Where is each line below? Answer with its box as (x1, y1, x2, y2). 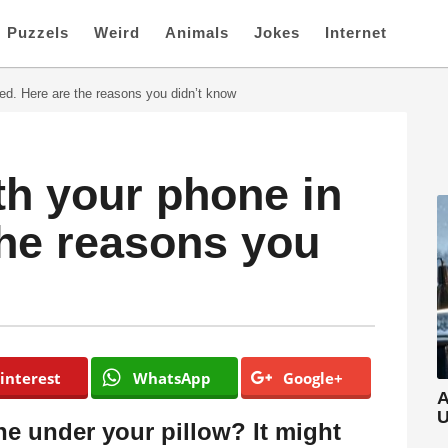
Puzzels (7, 24, 69, 42)
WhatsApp (132, 368, 211, 389)
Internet (325, 24, 387, 42)
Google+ (283, 368, 344, 389)
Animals (165, 24, 229, 42)
